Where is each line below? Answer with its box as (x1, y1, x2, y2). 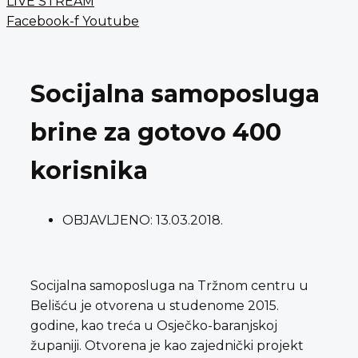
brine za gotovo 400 (30, 117, 281, 147)
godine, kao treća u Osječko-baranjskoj (30, 317, 277, 333)
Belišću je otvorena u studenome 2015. (30, 297, 279, 313)
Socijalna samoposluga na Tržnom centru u (30, 277, 308, 293)
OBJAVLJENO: (62, 212, 153, 228)
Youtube (82, 14, 139, 29)
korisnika (30, 155, 148, 185)
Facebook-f (6, 14, 79, 29)
